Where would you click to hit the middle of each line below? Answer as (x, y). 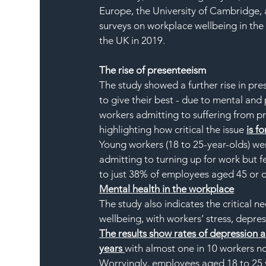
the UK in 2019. (132, 41)
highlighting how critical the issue (173, 130)
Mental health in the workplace (167, 189)
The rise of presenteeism (153, 70)
